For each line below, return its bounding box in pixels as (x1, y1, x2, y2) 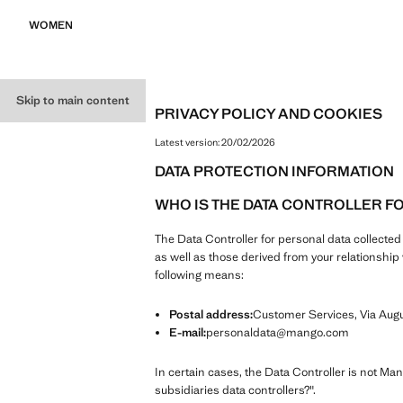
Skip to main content (16, 93, 130, 108)
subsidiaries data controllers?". (155, 382, 316, 399)
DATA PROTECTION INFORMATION (155, 161, 394, 181)
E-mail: (169, 325, 206, 341)
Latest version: (155, 135, 221, 148)
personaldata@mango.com (206, 325, 349, 341)
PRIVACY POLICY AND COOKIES (155, 103, 382, 123)
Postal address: (169, 307, 253, 323)
